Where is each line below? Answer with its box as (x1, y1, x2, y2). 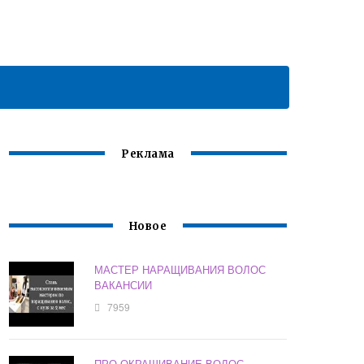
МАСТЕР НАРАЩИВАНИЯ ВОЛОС (94, 262, 266, 278)
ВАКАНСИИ (94, 277, 153, 293)
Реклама (121, 147, 175, 162)
